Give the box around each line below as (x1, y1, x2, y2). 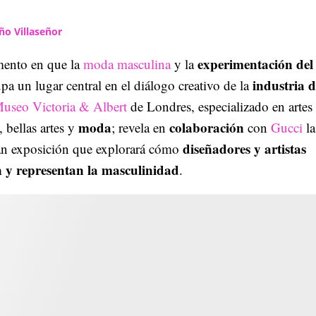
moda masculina (83, 54, 171, 73)
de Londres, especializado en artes (130, 97, 312, 115)
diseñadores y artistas (179, 138, 306, 158)
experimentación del (197, 54, 313, 73)
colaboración (169, 117, 244, 137)
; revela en (111, 118, 169, 136)
